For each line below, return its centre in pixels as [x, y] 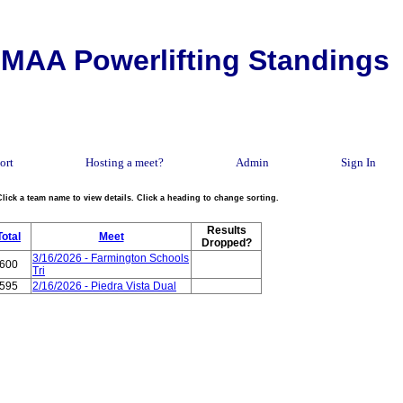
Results [226, 230]
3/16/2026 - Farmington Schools [111, 258]
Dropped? [226, 243]
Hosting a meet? [125, 162]
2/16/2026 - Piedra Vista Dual [104, 286]
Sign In [358, 162]
